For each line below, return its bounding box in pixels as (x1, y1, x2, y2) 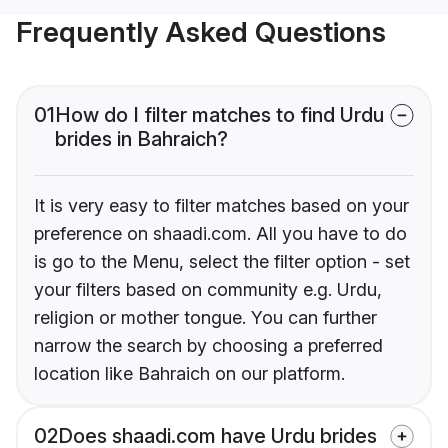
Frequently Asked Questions (16, 15, 386, 50)
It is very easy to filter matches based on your (34, 195, 409, 217)
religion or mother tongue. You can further (34, 307, 377, 329)
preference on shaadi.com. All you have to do (34, 223, 407, 245)
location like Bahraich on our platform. (34, 363, 345, 385)
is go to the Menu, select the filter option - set (34, 251, 410, 273)
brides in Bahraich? (55, 127, 228, 152)
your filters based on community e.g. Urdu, (34, 279, 382, 301)
